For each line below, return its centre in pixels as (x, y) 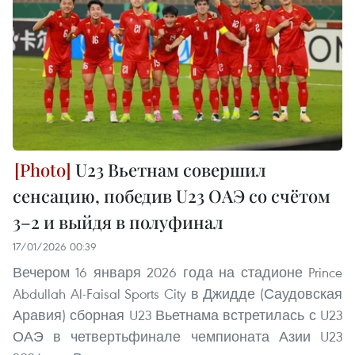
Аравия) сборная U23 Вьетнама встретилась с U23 (177, 315)
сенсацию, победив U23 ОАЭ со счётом (172, 196)
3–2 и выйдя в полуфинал (118, 222)
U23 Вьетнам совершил (169, 170)
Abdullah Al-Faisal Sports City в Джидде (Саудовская (177, 294)
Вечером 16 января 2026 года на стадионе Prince (177, 273)
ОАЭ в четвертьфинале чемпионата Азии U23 (177, 337)
